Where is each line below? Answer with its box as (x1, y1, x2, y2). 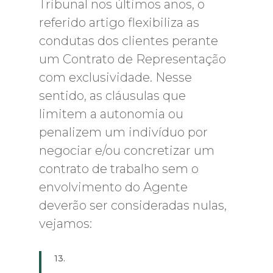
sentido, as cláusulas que (39, 88, 186, 103)
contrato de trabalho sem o (39, 161, 199, 176)
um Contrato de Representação (39, 52, 226, 66)
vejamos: (39, 216, 92, 231)
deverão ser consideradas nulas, (39, 198, 227, 213)
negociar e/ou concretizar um (39, 143, 214, 158)
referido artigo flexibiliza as (39, 15, 199, 30)
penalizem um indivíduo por (39, 125, 208, 140)
